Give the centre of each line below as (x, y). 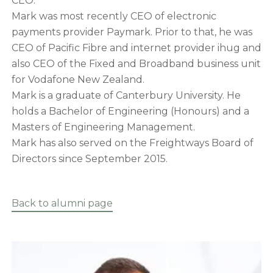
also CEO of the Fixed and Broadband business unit (136, 64)
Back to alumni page (62, 204)
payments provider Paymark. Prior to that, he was (132, 32)
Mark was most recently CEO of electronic (114, 16)
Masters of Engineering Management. (103, 127)
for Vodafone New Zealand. (78, 80)
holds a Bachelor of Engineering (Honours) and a (130, 112)
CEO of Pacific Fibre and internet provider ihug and (136, 48)
